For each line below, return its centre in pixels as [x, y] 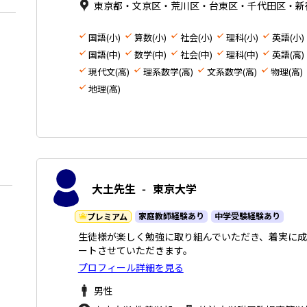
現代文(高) [109, 72]
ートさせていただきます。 [135, 250]
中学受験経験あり [247, 216]
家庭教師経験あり [171, 216]
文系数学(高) [232, 72]
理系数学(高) [168, 72]
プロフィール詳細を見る [131, 268]
